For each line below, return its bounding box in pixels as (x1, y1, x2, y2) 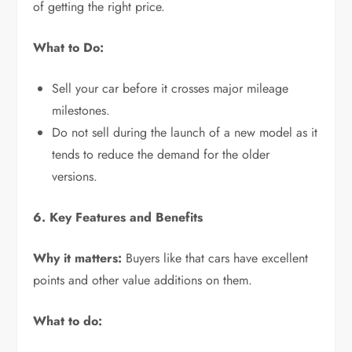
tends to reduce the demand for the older (52, 145, 270, 163)
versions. (52, 167, 98, 185)
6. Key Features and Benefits (33, 207, 203, 226)
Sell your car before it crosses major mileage (52, 79, 289, 97)
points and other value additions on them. (33, 270, 253, 289)
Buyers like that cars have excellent (122, 248, 309, 267)
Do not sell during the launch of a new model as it (52, 123, 318, 141)
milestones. (52, 101, 111, 119)
